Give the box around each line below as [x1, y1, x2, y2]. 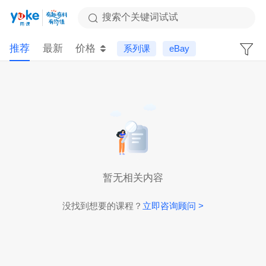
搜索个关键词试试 [102, 12, 178, 23]
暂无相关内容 [103, 172, 163, 183]
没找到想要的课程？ [62, 200, 142, 211]
